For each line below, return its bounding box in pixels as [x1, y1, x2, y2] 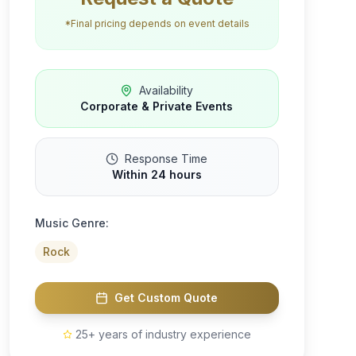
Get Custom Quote [114, 291, 219, 304]
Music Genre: [34, 216, 109, 230]
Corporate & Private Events [80, 99, 234, 113]
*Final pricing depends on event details [64, 17, 250, 29]
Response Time [125, 152, 208, 165]
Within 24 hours [111, 168, 202, 181]
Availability [139, 83, 194, 97]
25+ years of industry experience [75, 327, 251, 341]
